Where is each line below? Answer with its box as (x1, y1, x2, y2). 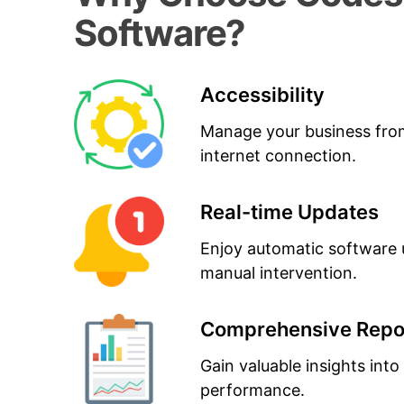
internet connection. (200, 146, 356, 165)
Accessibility (200, 83, 325, 106)
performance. (200, 381, 305, 399)
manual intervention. (200, 263, 357, 282)
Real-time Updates (200, 200, 379, 224)
